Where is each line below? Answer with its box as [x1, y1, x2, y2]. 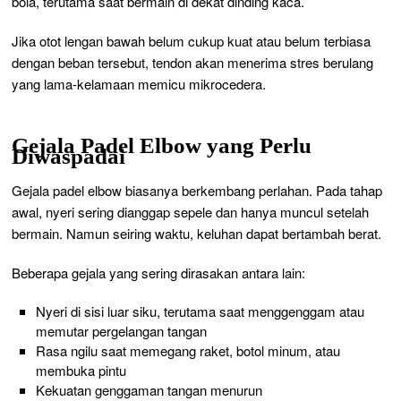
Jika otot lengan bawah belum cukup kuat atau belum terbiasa [12, 30, 371, 50]
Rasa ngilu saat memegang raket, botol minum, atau [35, 340, 340, 360]
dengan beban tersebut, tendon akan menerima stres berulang [12, 52, 374, 72]
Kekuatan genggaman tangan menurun [35, 380, 262, 399]
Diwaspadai [12, 143, 126, 168]
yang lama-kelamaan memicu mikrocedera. [12, 73, 267, 93]
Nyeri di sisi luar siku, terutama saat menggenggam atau [35, 301, 364, 320]
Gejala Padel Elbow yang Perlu [12, 132, 312, 158]
